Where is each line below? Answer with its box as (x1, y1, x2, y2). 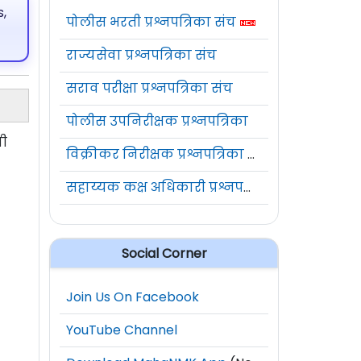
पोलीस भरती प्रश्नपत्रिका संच (66, 12, 236, 31)
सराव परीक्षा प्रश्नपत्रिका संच (66, 78, 233, 98)
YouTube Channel (66, 320, 177, 339)
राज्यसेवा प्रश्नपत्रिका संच (66, 45, 217, 64)
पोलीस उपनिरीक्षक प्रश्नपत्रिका (66, 111, 248, 131)
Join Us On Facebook (66, 287, 199, 306)
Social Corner (121, 243, 207, 263)
